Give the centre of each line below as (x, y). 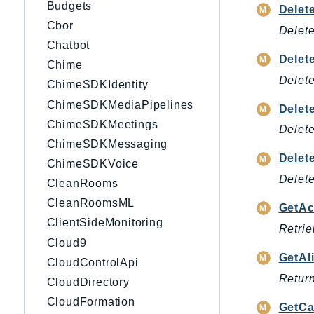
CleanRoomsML (91, 203)
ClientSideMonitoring (105, 223)
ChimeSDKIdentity (97, 85)
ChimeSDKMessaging (107, 144)
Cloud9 (67, 243)
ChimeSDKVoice (93, 163)
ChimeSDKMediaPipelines (120, 104)
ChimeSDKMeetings (102, 124)
